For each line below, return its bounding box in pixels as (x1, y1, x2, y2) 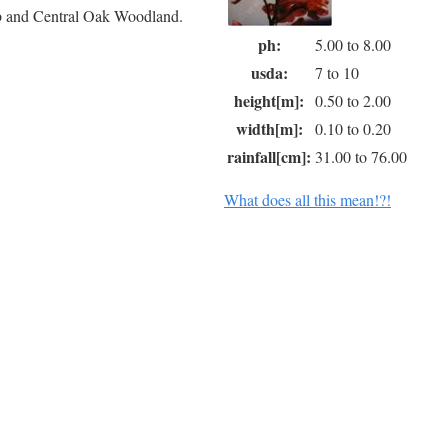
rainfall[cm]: (227, 145, 311, 169)
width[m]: (235, 117, 303, 141)
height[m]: (234, 89, 304, 113)
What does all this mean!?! (224, 189, 391, 211)
